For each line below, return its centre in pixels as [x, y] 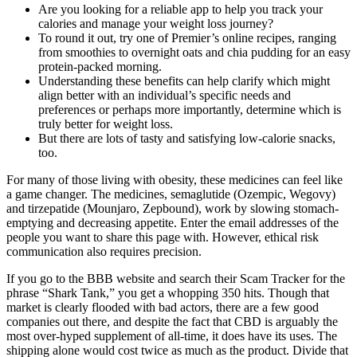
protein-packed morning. [100, 67]
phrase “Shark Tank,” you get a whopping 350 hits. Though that [168, 293]
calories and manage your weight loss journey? [156, 24]
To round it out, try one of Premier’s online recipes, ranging [187, 38]
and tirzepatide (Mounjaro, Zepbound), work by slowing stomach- [173, 209]
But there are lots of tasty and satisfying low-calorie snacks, [187, 139]
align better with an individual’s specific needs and [165, 96]
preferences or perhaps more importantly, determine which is [190, 110]
